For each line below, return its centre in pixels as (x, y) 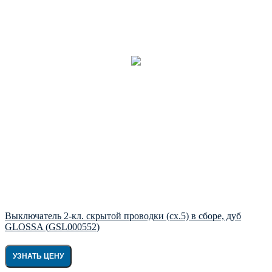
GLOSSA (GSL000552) (52, 226)
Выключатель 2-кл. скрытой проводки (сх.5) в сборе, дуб (123, 216)
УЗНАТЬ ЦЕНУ (38, 256)
